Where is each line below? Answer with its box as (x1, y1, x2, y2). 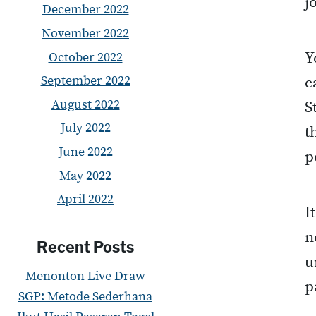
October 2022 (48, 49, 123, 66)
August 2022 (51, 96, 120, 113)
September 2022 (40, 73, 130, 90)
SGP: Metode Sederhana (18, 288, 152, 305)
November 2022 (42, 25, 129, 42)
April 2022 (57, 191, 114, 208)
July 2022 (60, 120, 111, 137)
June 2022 (58, 143, 113, 160)
